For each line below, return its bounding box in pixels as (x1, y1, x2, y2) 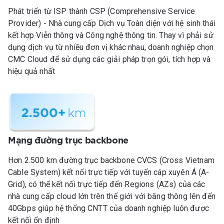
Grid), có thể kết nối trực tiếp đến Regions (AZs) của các (8, 179, 205, 189)
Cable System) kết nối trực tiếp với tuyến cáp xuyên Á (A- (8, 167, 209, 177)
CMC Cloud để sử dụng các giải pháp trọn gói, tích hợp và (8, 54, 211, 64)
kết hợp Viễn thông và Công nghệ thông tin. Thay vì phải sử (8, 30, 213, 40)
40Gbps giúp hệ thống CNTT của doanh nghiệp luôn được (8, 203, 209, 213)
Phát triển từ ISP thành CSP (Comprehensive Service (8, 6, 195, 16)
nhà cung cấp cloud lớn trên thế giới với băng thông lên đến (8, 191, 215, 201)
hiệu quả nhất (8, 66, 55, 76)
